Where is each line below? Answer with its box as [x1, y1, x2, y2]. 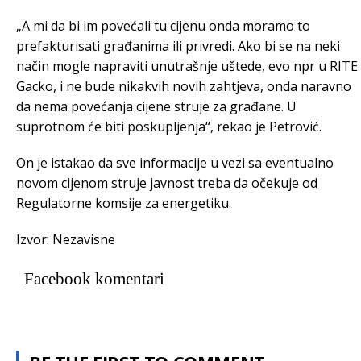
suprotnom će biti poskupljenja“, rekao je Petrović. [16, 118, 322, 135]
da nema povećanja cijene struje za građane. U [16, 98, 297, 115]
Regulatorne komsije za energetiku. [16, 194, 231, 212]
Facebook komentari [24, 269, 164, 288]
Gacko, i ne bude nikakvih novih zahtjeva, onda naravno [16, 77, 351, 95]
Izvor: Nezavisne [16, 230, 115, 248]
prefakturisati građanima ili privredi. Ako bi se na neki [16, 37, 340, 55]
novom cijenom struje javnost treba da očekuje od [16, 174, 317, 192]
